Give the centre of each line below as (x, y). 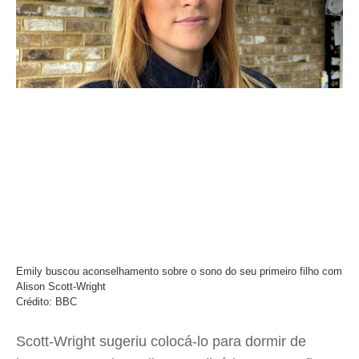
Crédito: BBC (46, 302)
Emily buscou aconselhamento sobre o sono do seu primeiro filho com (179, 271)
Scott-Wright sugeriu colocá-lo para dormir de (161, 341)
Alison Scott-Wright (61, 286)
